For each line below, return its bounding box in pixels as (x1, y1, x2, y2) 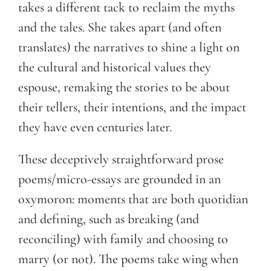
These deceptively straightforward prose (18, 151, 224, 167)
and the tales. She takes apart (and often (18, 19, 221, 35)
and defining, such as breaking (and (18, 211, 199, 227)
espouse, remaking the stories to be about (18, 79, 230, 95)
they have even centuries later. (18, 119, 172, 135)
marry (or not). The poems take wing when (18, 250, 238, 267)
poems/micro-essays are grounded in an (18, 171, 221, 187)
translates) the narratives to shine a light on (18, 39, 240, 55)
